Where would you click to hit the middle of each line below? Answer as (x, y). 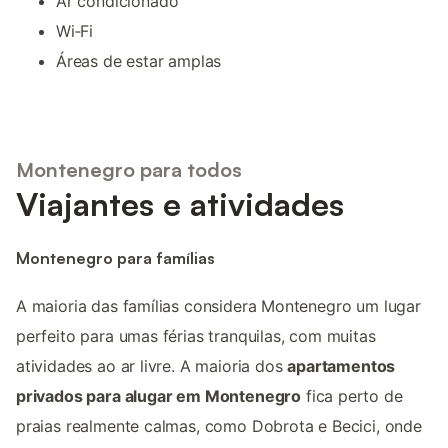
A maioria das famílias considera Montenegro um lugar (218, 305)
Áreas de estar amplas (139, 60)
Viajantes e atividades (180, 204)
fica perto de (352, 395)
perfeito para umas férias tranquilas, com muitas (196, 335)
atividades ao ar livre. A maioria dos (152, 365)
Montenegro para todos (129, 170)
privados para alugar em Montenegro (159, 395)
